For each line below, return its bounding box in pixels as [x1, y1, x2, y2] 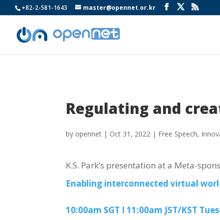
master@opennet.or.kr [83, 3, 156, 12]
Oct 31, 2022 [110, 129, 151, 138]
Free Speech [158, 129, 198, 138]
